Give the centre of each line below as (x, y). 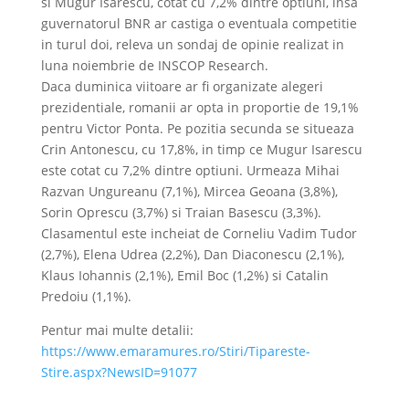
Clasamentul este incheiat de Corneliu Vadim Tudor (199, 233)
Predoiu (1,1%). (86, 296)
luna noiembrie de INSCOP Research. (154, 65)
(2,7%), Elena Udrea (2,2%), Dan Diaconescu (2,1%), (192, 254)
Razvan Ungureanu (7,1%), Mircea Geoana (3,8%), (189, 191)
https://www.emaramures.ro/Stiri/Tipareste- (175, 351)
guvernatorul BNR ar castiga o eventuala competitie (199, 23)
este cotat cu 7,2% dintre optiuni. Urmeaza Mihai (190, 170)
